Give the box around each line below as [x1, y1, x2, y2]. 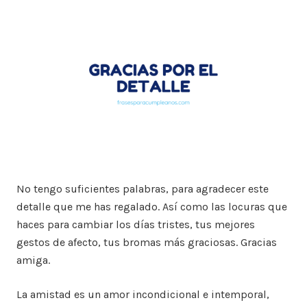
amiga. [16, 254, 50, 267]
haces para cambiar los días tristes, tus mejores [16, 218, 255, 232]
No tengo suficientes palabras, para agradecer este [16, 182, 269, 196]
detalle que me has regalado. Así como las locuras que [16, 200, 287, 214]
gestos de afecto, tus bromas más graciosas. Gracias [16, 236, 277, 249]
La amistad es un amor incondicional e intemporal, [16, 288, 269, 302]
